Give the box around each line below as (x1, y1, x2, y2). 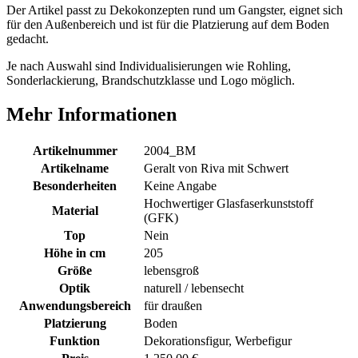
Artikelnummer (32, 143, 117, 157)
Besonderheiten (33, 178, 117, 193)
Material (51, 203, 98, 217)
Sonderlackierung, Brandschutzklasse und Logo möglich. (6, 74, 295, 88)
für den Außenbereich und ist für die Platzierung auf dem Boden (6, 18, 329, 32)
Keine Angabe (144, 178, 217, 193)
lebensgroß (144, 263, 199, 277)
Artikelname (41, 161, 109, 175)
